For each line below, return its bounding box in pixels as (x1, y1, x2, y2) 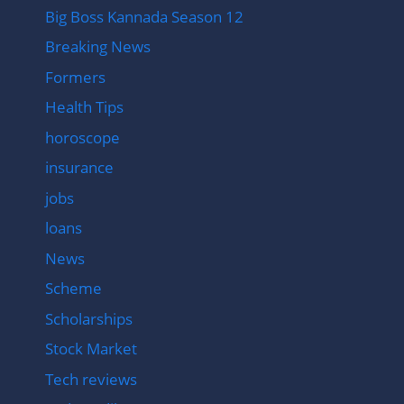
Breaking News (45, 36, 151, 58)
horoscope (45, 126, 120, 148)
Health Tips (45, 96, 124, 118)
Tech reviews (45, 368, 137, 390)
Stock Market (45, 338, 137, 360)
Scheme (45, 278, 102, 299)
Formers (45, 66, 106, 87)
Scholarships (45, 308, 133, 329)
